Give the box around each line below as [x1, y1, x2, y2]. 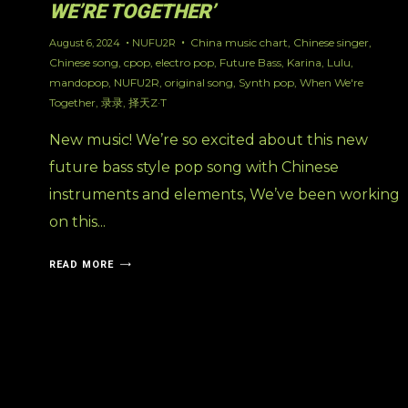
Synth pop [238, 75, 294, 89]
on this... [48, 212, 106, 230]
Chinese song [48, 55, 118, 69]
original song [164, 75, 233, 89]
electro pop [155, 55, 214, 69]
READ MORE [48, 259, 114, 271]
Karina [286, 55, 321, 69]
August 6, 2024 [48, 36, 120, 49]
